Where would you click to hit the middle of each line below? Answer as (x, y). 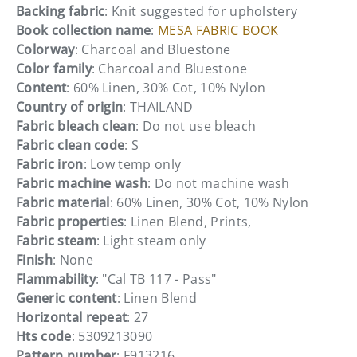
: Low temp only (132, 164)
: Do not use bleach (196, 126)
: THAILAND (158, 106)
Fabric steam (56, 240)
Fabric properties (70, 221)
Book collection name (84, 30)
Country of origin (70, 106)
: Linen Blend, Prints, (188, 221)
